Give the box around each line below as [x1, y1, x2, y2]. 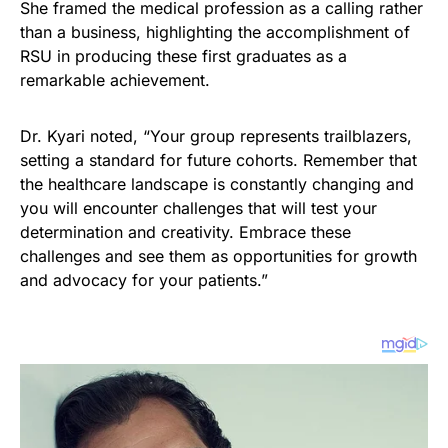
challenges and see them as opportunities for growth [20, 246, 417, 267]
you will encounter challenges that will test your [20, 198, 377, 219]
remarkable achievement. [20, 70, 210, 91]
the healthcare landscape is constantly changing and [20, 174, 414, 195]
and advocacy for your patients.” [20, 270, 268, 291]
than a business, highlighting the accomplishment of [20, 22, 410, 43]
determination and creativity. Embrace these [20, 222, 351, 243]
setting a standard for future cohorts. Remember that [20, 150, 417, 171]
